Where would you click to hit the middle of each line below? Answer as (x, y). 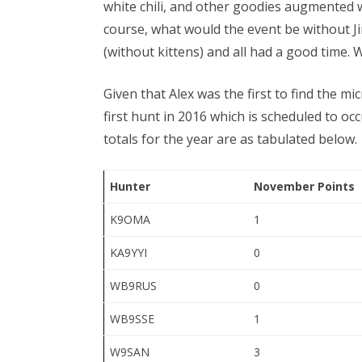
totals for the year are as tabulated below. (230, 139)
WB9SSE (132, 318)
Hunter (130, 186)
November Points (304, 186)
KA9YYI (128, 252)
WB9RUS (133, 285)
